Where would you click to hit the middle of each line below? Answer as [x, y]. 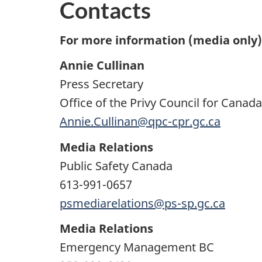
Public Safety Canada [116, 166]
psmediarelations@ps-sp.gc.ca [142, 203]
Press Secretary [101, 84]
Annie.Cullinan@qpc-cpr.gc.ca [140, 122]
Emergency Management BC [137, 247]
